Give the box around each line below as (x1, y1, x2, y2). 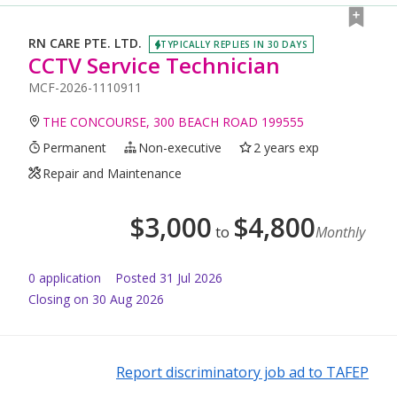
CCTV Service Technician (28, 50, 280, 80)
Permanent (43, 138, 107, 156)
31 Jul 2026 (160, 269, 222, 286)
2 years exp (253, 138, 320, 156)
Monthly (315, 222, 365, 242)
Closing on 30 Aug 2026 (28, 290, 164, 307)
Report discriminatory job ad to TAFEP (116, 362, 369, 382)
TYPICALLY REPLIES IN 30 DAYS (160, 37, 307, 51)
